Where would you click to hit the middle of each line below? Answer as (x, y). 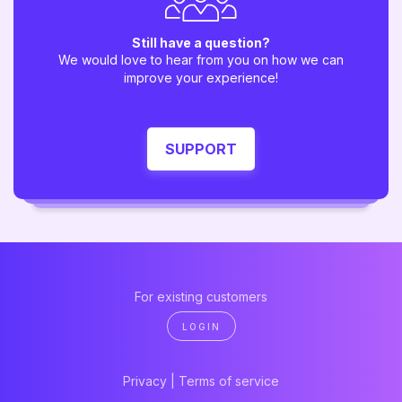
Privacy (145, 380)
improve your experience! (201, 78)
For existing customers (201, 297)
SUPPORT (201, 149)
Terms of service (229, 380)
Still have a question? (201, 43)
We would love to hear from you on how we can (201, 60)
